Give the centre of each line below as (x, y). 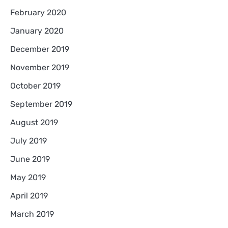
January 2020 (37, 31)
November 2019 (40, 68)
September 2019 (41, 104)
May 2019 (28, 178)
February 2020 (38, 13)
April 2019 (29, 196)
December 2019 (40, 49)
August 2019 (34, 123)
